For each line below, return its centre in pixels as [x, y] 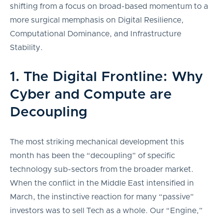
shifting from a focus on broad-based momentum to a [109, 6]
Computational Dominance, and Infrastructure [96, 34]
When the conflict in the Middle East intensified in [102, 183]
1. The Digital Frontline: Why [106, 77]
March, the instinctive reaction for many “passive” [102, 197]
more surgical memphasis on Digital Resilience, [97, 20]
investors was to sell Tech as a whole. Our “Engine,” [106, 210]
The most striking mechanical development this [97, 142]
